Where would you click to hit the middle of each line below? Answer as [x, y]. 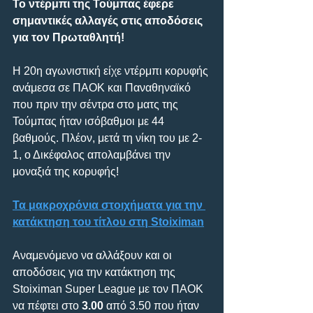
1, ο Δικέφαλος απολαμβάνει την [93, 154]
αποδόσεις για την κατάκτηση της [95, 272]
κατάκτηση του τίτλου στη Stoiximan [108, 221]
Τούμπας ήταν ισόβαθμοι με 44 [90, 121]
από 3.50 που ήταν [153, 305]
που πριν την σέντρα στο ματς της [97, 104]
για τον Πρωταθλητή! [68, 37]
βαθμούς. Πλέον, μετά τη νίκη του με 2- [107, 138]
